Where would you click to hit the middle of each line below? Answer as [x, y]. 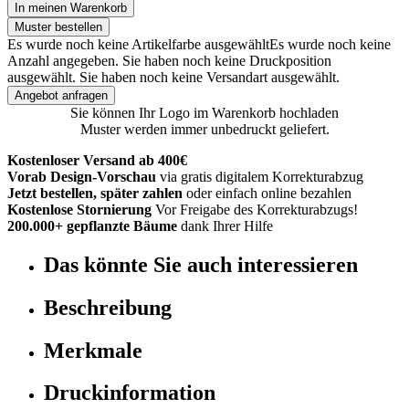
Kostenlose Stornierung [79, 209]
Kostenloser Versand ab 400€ [97, 160]
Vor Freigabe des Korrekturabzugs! [257, 209]
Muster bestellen [58, 26]
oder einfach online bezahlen [269, 193]
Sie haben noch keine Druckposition [227, 60]
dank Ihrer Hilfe [227, 225]
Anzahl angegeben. [63, 60]
